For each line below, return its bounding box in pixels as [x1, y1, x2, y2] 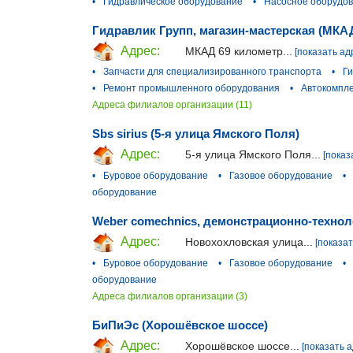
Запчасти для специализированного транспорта [103, 66, 321, 78]
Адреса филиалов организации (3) [92, 290, 247, 302]
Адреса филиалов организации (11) [92, 99, 252, 111]
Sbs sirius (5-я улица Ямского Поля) [92, 127, 299, 141]
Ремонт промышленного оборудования [103, 83, 280, 95]
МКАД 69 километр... [185, 44, 292, 58]
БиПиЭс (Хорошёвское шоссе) [92, 318, 268, 332]
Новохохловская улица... [185, 236, 313, 249]
